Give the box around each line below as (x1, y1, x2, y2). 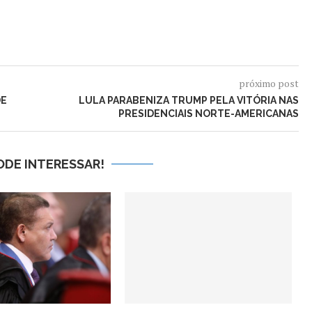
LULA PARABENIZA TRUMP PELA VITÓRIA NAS (78, 95, 299, 106)
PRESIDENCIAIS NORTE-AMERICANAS (118, 108, 299, 119)
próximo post (238, 77, 299, 90)
